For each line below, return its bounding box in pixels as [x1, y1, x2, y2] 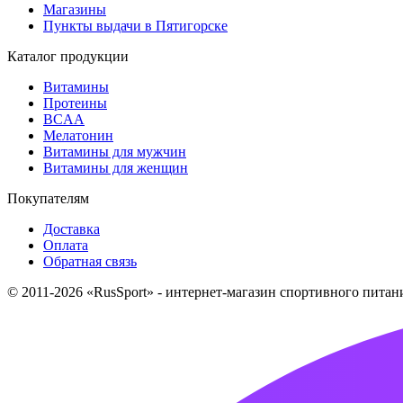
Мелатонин [43, 127, 113, 143]
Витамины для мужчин [43, 143, 186, 159]
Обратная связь [43, 253, 137, 269]
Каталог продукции [7, 48, 129, 64]
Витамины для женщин [43, 159, 188, 175]
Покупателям [7, 190, 89, 206]
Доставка [43, 220, 100, 237]
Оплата [43, 237, 88, 253]
